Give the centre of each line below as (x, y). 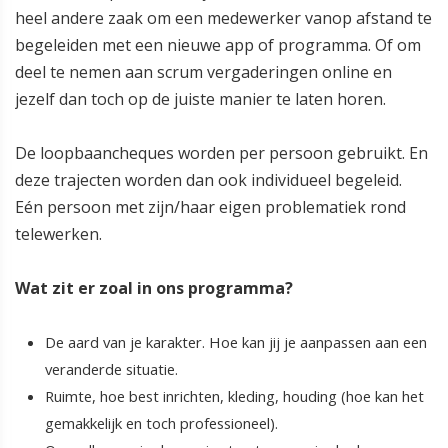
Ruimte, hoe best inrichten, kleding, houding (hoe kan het (234, 396)
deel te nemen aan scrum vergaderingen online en (203, 72)
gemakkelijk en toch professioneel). (161, 423)
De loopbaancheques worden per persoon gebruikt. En (221, 153)
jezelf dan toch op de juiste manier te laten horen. (200, 99)
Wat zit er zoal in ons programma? (154, 288)
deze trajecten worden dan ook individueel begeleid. (208, 180)
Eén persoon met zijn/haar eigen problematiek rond (210, 207)
